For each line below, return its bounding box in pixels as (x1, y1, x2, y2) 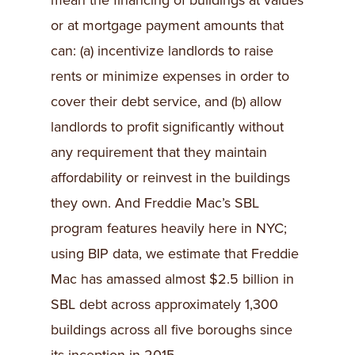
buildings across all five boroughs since (51, 321, 292, 339)
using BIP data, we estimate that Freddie (51, 245, 299, 263)
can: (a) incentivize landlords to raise (51, 42, 273, 60)
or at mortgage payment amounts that (51, 17, 284, 35)
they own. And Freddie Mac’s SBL (51, 194, 259, 212)
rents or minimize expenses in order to (51, 67, 289, 86)
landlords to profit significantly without (51, 118, 284, 136)
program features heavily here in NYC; (51, 219, 287, 238)
